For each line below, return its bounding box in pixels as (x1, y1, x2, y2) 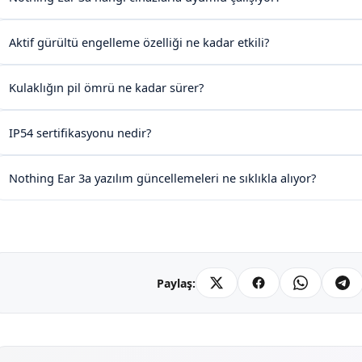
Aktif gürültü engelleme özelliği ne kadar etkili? (9, 34, 269, 51)
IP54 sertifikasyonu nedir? (9, 124, 151, 141)
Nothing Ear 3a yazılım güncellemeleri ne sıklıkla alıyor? (9, 170, 316, 187)
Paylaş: (157, 275, 196, 291)
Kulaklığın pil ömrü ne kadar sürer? (9, 79, 204, 96)
